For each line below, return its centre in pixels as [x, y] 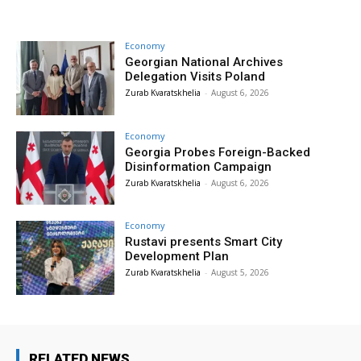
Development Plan [177, 257]
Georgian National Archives [204, 62]
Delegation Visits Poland [195, 76]
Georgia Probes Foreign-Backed [218, 152]
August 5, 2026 [241, 273]
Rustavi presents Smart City [204, 242]
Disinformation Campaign [199, 166]
